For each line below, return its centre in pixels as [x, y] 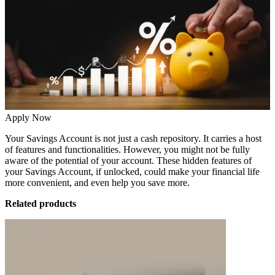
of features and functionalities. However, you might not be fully [127, 150]
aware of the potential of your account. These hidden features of [128, 161]
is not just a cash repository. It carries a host [177, 139]
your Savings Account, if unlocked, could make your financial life [132, 172]
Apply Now [28, 118]
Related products [41, 204]
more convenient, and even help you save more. [97, 183]
